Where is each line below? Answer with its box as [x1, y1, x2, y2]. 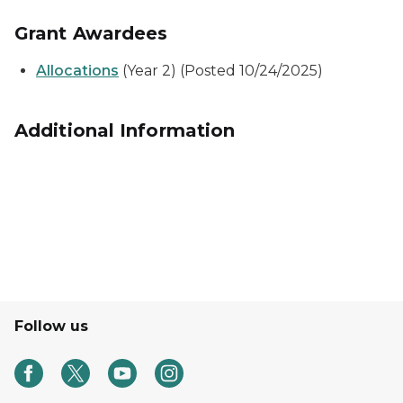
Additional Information [14, 120, 236, 141]
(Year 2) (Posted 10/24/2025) [119, 62, 323, 79]
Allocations [36, 62, 119, 79]
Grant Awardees [14, 22, 168, 44]
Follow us [14, 318, 88, 335]
